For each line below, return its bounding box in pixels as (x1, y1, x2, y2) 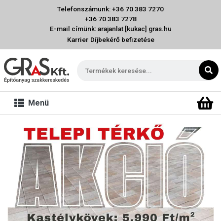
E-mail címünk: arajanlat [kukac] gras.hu (49, 25, 172, 33)
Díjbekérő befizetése (90, 36, 154, 43)
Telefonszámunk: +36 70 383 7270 (57, 5, 164, 13)
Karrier (67, 36, 88, 43)
